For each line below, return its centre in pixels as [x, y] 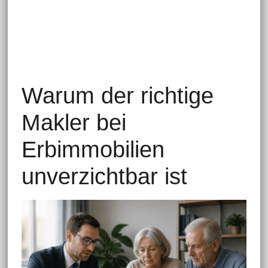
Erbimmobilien [93, 150]
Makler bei [74, 123]
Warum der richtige [117, 96]
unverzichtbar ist [104, 176]
